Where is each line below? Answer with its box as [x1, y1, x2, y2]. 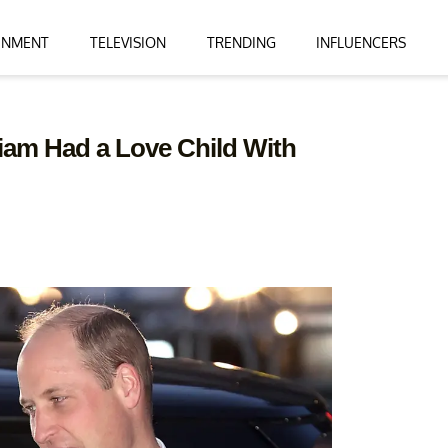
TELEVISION [89, 33, 166, 51]
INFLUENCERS [316, 33, 407, 51]
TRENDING [206, 33, 276, 51]
